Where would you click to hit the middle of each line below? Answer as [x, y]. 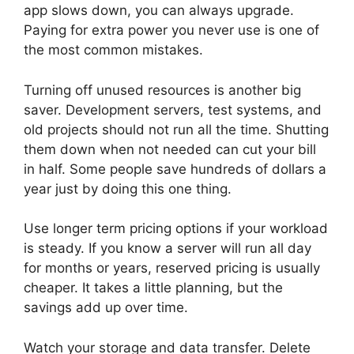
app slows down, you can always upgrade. [159, 10]
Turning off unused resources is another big [162, 90]
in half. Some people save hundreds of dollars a [175, 169]
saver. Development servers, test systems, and [173, 109]
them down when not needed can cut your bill [170, 149]
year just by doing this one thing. [128, 188]
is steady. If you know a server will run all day [168, 248]
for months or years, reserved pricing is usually [172, 268]
